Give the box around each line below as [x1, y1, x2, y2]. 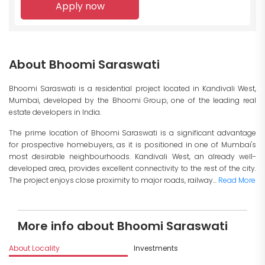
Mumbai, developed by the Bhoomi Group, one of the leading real [9, 95, 256, 105]
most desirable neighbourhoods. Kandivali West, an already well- [9, 151, 256, 161]
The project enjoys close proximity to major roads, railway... [9, 174, 218, 185]
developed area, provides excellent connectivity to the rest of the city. [9, 163, 256, 173]
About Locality [9, 243, 60, 253]
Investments [133, 243, 178, 253]
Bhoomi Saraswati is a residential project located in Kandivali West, [9, 83, 256, 93]
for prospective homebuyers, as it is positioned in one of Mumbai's [9, 139, 256, 150]
